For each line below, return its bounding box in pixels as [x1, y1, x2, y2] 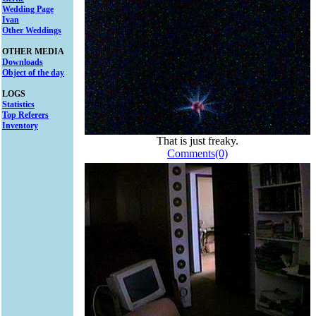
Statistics [2, 99, 35, 109]
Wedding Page [2, 4, 54, 14]
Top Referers [2, 110, 49, 120]
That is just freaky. [157, 135, 238, 147]
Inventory [2, 121, 38, 130]
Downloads [2, 57, 43, 67]
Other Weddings [2, 25, 61, 35]
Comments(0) [167, 147, 228, 160]
